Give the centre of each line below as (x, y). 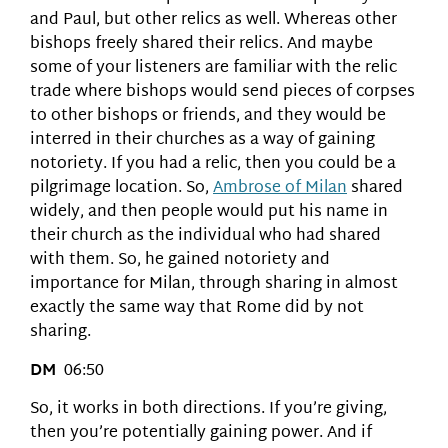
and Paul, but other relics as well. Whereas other (213, 21)
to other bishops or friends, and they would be (208, 117)
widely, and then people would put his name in (209, 213)
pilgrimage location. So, (121, 189)
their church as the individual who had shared (205, 237)
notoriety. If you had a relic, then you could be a (213, 165)
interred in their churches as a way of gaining (202, 141)
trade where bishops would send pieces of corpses (222, 93)
